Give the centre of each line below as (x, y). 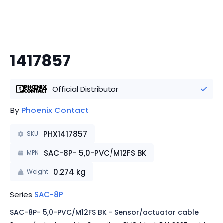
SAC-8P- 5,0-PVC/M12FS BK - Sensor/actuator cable (104, 212)
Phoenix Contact (55, 110)
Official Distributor (85, 89)
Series (22, 194)
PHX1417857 (65, 134)
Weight (37, 171)
